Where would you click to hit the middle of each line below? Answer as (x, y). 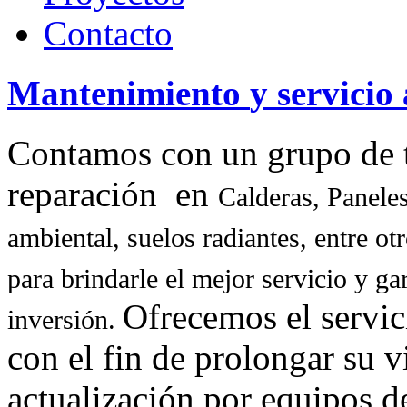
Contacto (108, 33)
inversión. (65, 320)
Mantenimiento (124, 94)
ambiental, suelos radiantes (154, 238)
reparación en (113, 194)
